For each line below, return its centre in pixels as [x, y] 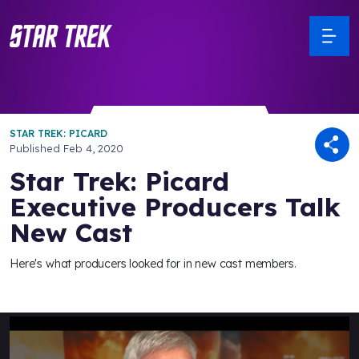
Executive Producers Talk [175, 207]
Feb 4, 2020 [93, 148]
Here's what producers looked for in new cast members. [153, 264]
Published [36, 148]
